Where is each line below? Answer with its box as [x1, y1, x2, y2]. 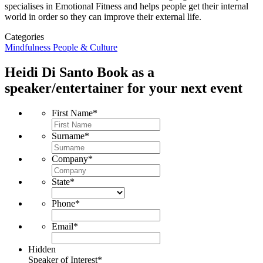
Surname [52, 130, 85, 141]
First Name [52, 107, 93, 118]
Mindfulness [5, 42, 53, 52]
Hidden [28, 244, 56, 254]
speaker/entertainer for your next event [5, 80, 242, 96]
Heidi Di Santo [5, 64, 97, 80]
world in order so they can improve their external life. [5, 11, 201, 22]
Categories [5, 31, 44, 42]
